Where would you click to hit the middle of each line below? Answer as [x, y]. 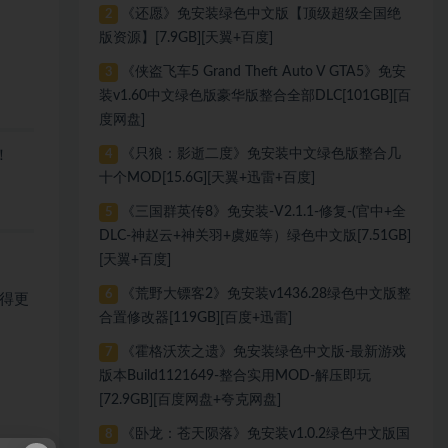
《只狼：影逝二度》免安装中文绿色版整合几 [260, 154]
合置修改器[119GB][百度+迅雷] [196, 318]
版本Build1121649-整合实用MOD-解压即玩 [235, 376]
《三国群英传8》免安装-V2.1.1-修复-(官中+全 [263, 212]
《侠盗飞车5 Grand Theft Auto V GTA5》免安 [263, 72]
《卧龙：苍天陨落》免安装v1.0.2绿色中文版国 [265, 434]
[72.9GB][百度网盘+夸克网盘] [190, 400]
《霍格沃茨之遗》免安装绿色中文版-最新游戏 [263, 352]
